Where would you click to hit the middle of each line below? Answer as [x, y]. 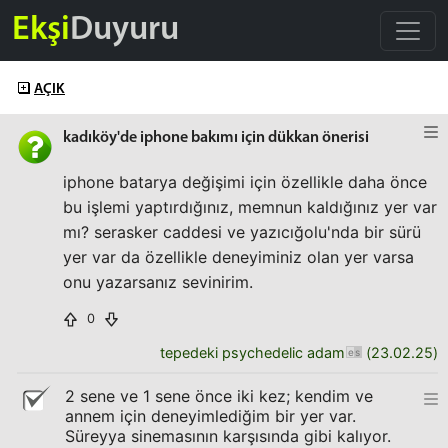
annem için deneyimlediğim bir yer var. [210, 416]
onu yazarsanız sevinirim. [158, 282]
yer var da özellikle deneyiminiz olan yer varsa [238, 257]
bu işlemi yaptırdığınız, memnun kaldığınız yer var [250, 207]
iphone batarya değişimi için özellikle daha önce [245, 182]
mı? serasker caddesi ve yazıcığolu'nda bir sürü [242, 232]
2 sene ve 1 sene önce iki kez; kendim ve [219, 396]
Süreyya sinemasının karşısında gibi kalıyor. [228, 436]
